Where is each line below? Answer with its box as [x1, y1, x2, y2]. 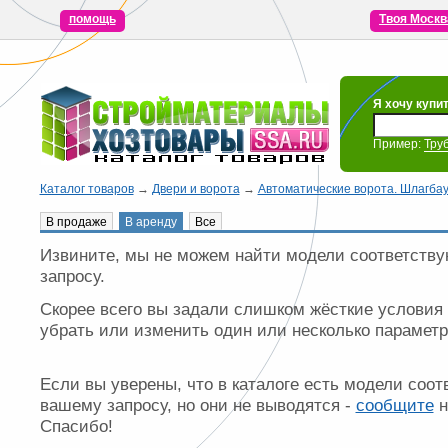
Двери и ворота [151, 182, 240, 196]
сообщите [355, 395, 434, 415]
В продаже [45, 215, 107, 229]
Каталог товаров [39, 182, 134, 196]
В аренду [124, 215, 177, 229]
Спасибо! [39, 416, 113, 436]
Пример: [372, 137, 424, 151]
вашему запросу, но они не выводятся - [39, 395, 356, 415]
